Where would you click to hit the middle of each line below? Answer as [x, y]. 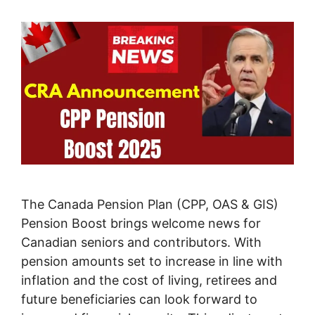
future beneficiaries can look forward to [139, 300]
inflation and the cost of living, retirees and [149, 281]
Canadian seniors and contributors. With [141, 243]
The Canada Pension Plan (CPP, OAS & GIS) [150, 205]
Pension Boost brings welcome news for [141, 224]
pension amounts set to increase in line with [152, 262]
